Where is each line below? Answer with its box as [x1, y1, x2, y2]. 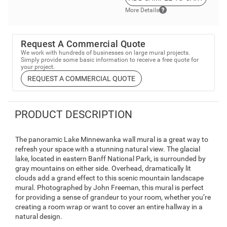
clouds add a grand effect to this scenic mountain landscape [15, 173, 204, 182]
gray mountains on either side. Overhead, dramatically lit [15, 164, 191, 172]
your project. [21, 63, 55, 70]
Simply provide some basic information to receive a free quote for [21, 56, 199, 63]
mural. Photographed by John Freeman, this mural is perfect [15, 183, 204, 192]
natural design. [15, 212, 62, 220]
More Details [125, 6, 159, 14]
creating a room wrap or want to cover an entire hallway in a [15, 202, 203, 211]
